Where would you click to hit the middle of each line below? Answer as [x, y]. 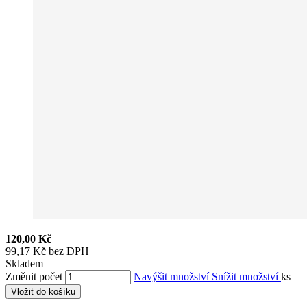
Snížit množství [246, 276]
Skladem [24, 263]
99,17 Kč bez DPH [47, 251]
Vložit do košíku [43, 291]
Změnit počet [34, 276]
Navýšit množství [173, 276]
